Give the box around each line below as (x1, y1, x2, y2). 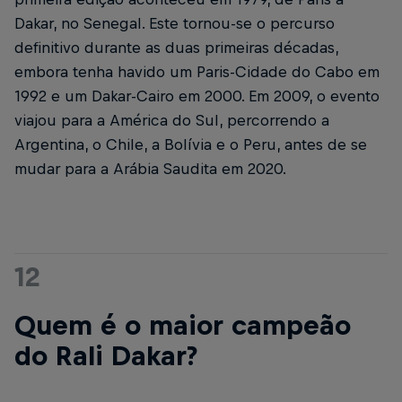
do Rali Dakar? (14, 340, 197, 371)
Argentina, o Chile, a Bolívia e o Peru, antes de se (14, 135, 367, 154)
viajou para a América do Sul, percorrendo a (14, 111, 329, 130)
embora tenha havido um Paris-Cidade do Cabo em (14, 63, 380, 82)
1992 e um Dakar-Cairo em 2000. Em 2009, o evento (14, 87, 380, 106)
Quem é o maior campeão (14, 310, 351, 341)
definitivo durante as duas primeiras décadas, (14, 39, 338, 57)
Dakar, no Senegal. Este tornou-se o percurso (14, 14, 335, 33)
